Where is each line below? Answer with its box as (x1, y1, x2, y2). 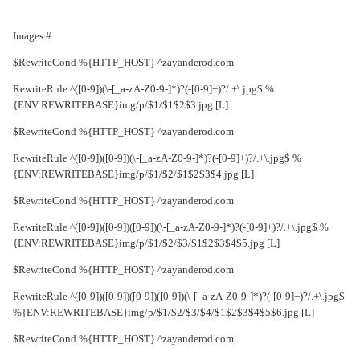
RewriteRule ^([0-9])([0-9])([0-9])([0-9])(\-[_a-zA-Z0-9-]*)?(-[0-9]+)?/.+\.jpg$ (17, 290, 349, 303)
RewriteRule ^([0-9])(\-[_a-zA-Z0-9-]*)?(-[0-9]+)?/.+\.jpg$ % (17, 83, 278, 96)
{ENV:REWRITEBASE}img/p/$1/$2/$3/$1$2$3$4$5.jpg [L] (17, 237, 284, 250)
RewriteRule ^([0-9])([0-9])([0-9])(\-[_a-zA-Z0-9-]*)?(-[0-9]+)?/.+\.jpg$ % (17, 221, 333, 234)
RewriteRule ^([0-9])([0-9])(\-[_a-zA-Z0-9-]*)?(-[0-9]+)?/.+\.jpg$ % (17, 152, 305, 165)
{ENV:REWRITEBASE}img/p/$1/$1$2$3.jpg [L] (17, 99, 232, 112)
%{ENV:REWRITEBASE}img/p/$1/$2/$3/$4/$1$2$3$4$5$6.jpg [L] (17, 306, 318, 319)
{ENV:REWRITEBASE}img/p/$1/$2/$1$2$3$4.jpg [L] (17, 168, 258, 181)
